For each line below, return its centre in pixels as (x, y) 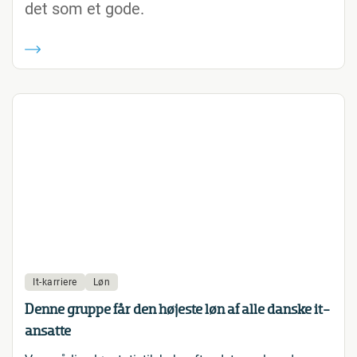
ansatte (48, 331)
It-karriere (55, 282)
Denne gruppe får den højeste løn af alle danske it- (177, 309)
